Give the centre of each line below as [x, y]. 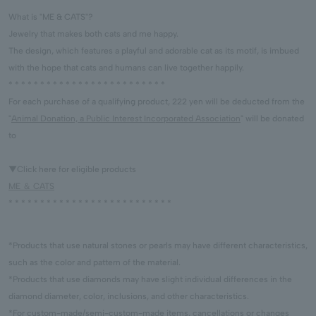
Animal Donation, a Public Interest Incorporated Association [126, 119]
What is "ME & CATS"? [51, 17]
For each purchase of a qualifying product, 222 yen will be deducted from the [157, 102]
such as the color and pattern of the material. [95, 263]
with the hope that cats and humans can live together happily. [126, 68]
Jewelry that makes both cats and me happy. [93, 34]
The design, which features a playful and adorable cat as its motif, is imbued [154, 51]
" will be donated [272, 119]
